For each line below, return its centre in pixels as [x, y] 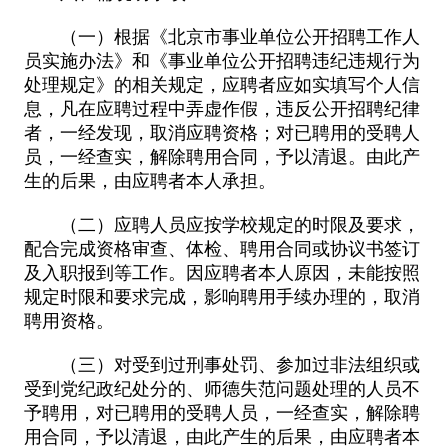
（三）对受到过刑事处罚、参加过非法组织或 [239, 364]
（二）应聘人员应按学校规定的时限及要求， [239, 224]
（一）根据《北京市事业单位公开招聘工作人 [239, 36]
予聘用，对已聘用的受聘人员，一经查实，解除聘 [221, 412]
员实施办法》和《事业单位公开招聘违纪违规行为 [221, 60]
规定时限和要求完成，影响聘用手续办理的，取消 [221, 296]
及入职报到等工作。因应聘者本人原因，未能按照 [221, 272]
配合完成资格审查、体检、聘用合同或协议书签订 [221, 248]
